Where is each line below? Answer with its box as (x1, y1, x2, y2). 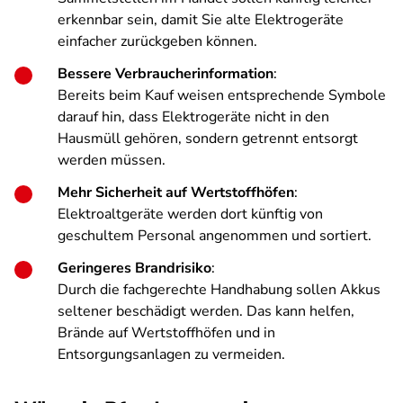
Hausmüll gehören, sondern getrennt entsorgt (58, 129, 358, 148)
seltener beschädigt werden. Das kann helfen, (58, 301, 354, 321)
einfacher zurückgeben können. (58, 31, 257, 51)
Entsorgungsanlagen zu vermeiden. (58, 345, 289, 364)
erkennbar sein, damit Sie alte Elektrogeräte (58, 10, 344, 30)
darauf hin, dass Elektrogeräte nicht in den (58, 107, 329, 127)
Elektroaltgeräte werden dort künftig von (58, 204, 323, 224)
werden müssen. (58, 150, 166, 170)
